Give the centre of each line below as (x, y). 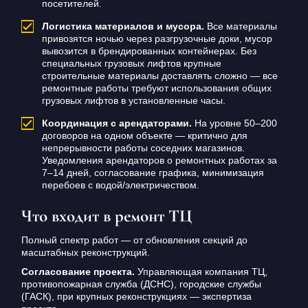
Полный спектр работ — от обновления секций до (134, 240)
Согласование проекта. (78, 272)
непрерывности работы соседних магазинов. (143, 148)
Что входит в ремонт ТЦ (106, 216)
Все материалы (240, 26)
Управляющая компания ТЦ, (201, 272)
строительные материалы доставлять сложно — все (159, 76)
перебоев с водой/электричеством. (120, 185)
